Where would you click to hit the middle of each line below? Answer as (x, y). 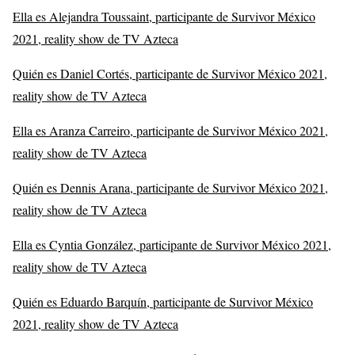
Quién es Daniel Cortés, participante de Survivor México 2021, (170, 73)
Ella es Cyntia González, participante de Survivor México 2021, (172, 244)
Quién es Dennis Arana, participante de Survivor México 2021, (170, 187)
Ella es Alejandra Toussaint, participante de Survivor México (164, 16)
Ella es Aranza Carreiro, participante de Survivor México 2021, (170, 130)
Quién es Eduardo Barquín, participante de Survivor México (163, 301)
